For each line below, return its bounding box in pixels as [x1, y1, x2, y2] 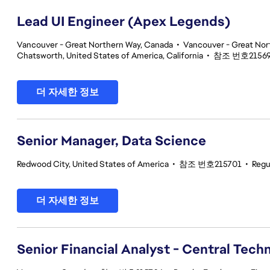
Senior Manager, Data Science [17, 132, 206, 149]
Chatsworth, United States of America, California [17, 50, 203, 61]
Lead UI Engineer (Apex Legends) [17, 13, 230, 30]
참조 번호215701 [179, 159, 242, 169]
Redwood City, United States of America [17, 159, 169, 169]
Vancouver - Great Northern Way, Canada [17, 39, 173, 50]
